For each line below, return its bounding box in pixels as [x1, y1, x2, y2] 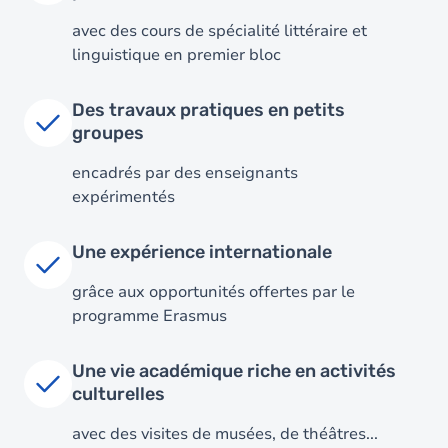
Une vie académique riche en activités [72, 360, 396, 382]
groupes [72, 122, 144, 144]
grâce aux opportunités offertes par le [72, 281, 355, 303]
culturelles [72, 383, 165, 405]
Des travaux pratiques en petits [72, 99, 345, 121]
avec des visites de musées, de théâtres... [72, 423, 378, 445]
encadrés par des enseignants [72, 162, 298, 184]
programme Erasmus [72, 305, 227, 327]
